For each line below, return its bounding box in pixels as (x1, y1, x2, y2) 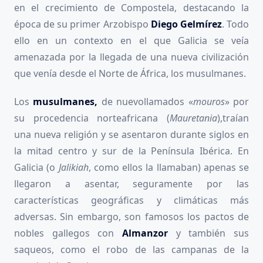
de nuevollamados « (101, 95, 193, 109)
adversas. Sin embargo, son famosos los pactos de (14, 210, 249, 224)
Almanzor (122, 227, 168, 240)
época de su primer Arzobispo (14, 18, 151, 31)
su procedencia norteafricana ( (14, 112, 170, 125)
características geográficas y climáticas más (14, 194, 249, 207)
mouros (193, 95, 225, 109)
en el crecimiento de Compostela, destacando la (14, 1, 249, 15)
